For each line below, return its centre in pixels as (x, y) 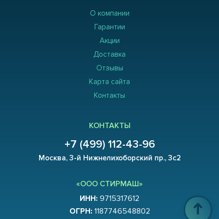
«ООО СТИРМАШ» (109, 184)
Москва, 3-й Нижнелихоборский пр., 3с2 (109, 158)
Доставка (109, 55)
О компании (109, 13)
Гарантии (109, 27)
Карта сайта (109, 82)
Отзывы (109, 68)
